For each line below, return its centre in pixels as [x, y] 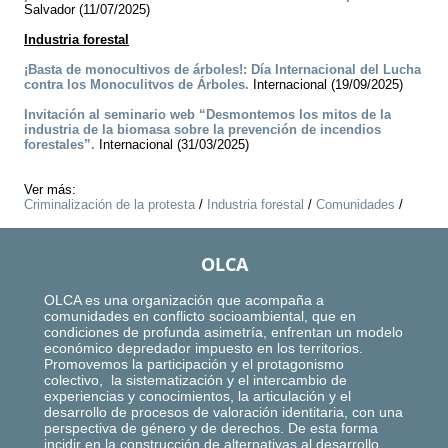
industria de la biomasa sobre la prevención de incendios [202, 130]
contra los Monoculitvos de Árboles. [136, 85]
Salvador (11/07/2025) [87, 10]
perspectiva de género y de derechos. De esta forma [211, 428]
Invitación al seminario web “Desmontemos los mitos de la [207, 115]
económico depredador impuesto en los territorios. [203, 348]
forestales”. [59, 145]
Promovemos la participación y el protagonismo [196, 364]
